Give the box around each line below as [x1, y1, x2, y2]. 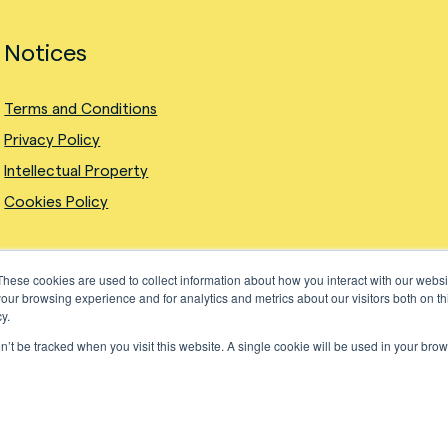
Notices [4, 39, 88, 66]
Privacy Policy [4, 131, 101, 148]
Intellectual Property [4, 162, 149, 179]
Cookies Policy [4, 193, 109, 210]
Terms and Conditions [4, 100, 158, 117]
